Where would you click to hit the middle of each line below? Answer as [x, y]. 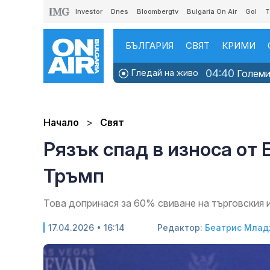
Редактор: [181, 228]
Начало [61, 123]
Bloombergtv [158, 11]
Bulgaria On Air [212, 11]
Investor [89, 11]
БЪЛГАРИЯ [149, 46]
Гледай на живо [164, 73]
